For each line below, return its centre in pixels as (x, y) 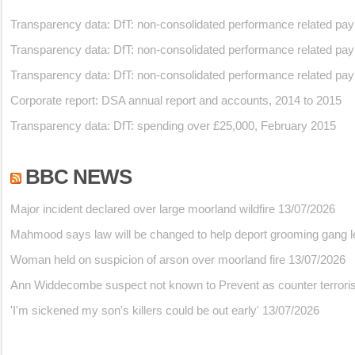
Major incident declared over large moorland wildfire (143, 209)
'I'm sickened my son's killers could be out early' (135, 310)
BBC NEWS (78, 177)
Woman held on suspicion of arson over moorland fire (148, 260)
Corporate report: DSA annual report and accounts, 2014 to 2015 (176, 100)
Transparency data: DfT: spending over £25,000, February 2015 (173, 126)
